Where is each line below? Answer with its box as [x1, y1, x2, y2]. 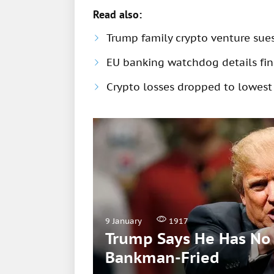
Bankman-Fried [105, 248, 220, 268]
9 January [105, 216, 142, 227]
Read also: [93, 7, 142, 22]
